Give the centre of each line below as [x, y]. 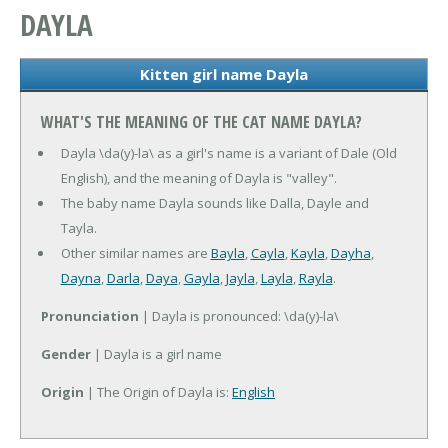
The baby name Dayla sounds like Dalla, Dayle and [214, 203]
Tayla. [78, 228]
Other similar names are [135, 253]
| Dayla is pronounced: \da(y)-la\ [239, 316]
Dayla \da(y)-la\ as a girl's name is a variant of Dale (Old [228, 153]
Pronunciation [90, 316]
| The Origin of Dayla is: [158, 392]
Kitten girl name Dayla [224, 74]
